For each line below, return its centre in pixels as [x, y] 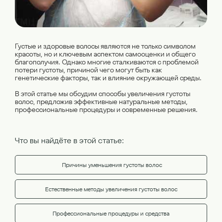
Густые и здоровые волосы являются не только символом [105, 46]
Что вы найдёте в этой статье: [69, 140]
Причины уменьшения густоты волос [111, 165]
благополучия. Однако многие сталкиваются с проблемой [107, 62]
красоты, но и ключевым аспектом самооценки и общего [105, 54]
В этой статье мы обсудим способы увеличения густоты [103, 94]
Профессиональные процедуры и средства [111, 213]
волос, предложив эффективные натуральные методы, [101, 102]
